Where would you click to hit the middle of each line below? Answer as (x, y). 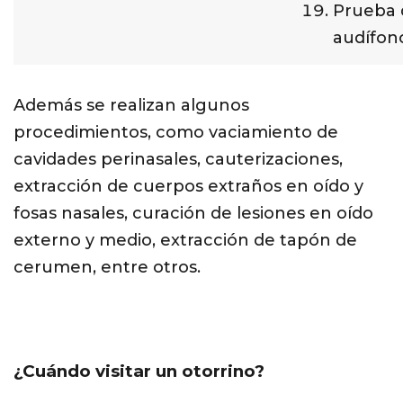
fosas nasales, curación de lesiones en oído (193, 214)
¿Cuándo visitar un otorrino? (139, 372)
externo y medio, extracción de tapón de (185, 241)
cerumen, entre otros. (107, 268)
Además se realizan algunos (131, 106)
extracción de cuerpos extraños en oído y (188, 187)
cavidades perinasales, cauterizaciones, (178, 160)
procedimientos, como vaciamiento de (176, 133)
